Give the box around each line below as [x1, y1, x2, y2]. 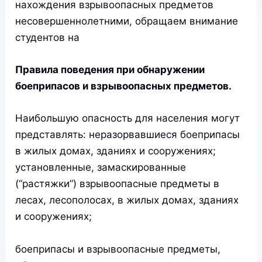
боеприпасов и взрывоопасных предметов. [15, 80, 232, 92]
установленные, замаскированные [15, 161, 187, 174]
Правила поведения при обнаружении [15, 64, 205, 76]
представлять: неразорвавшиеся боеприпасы [15, 129, 240, 141]
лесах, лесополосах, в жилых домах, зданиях [15, 194, 239, 206]
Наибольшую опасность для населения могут [15, 112, 240, 125]
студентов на [15, 32, 80, 43]
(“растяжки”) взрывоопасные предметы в [15, 178, 220, 190]
